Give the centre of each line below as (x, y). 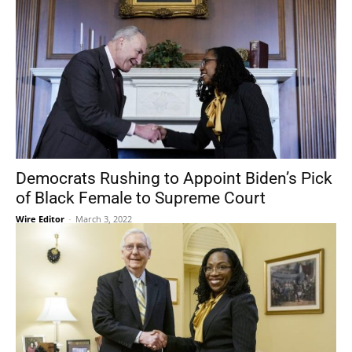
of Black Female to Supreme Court (141, 198)
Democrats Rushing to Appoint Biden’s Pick (174, 178)
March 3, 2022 (104, 219)
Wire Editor (40, 219)
